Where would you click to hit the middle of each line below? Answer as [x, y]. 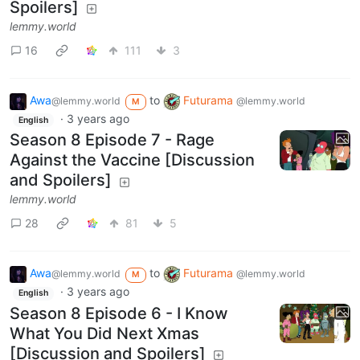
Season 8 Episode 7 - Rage [112, 140]
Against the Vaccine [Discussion [132, 160]
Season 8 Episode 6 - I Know [119, 313]
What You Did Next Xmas [104, 333]
